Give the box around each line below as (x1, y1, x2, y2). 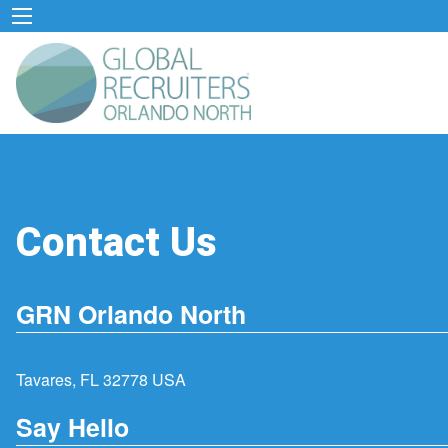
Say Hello (16, 408, 129, 445)
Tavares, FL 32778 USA (16, 368, 186, 392)
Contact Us (16, 213, 217, 273)
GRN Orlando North (16, 296, 246, 333)
